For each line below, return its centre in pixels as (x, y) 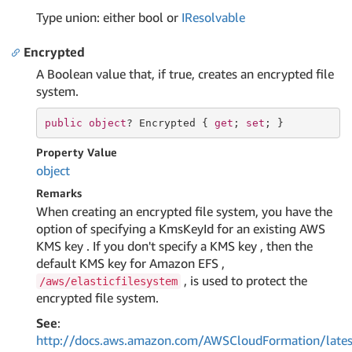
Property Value (77, 152)
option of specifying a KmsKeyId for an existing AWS (181, 229)
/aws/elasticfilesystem (108, 281)
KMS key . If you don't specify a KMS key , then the (174, 246)
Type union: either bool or (109, 17)
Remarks (59, 193)
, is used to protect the (244, 280)
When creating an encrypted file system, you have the (184, 211)
